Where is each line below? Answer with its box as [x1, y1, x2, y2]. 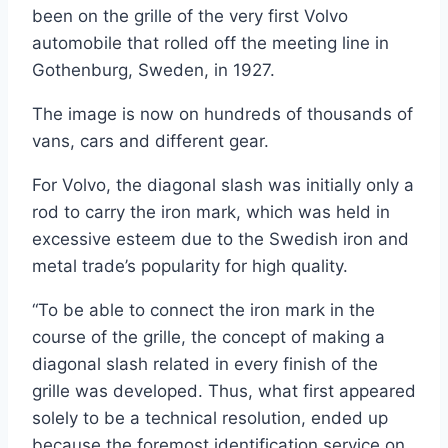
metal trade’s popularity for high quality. [32, 256, 348, 277]
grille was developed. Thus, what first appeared [32, 381, 416, 402]
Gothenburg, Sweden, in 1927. [32, 60, 275, 81]
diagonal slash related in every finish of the [32, 354, 378, 375]
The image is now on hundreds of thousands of [32, 104, 413, 125]
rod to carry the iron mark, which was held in [32, 202, 390, 223]
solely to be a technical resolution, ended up [32, 408, 388, 429]
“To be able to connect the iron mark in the [32, 300, 375, 321]
